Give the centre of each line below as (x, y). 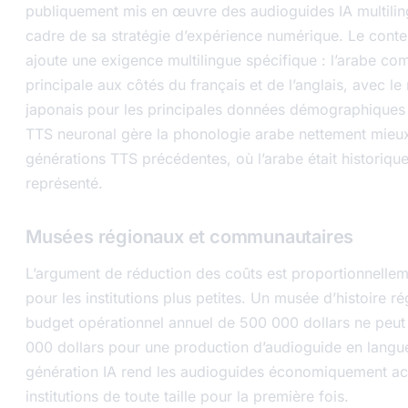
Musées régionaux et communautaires (190, 236)
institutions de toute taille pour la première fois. (187, 396)
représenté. (64, 183)
